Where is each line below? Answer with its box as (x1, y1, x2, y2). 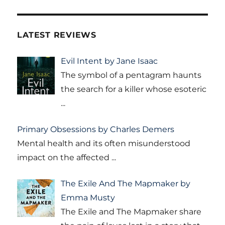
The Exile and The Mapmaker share (61, 207, 202, 217)
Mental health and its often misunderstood (17, 139, 191, 149)
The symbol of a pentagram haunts (61, 70, 202, 80)
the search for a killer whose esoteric (61, 84, 207, 94)
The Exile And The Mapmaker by (61, 179, 191, 189)
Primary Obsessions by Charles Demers (17, 125, 175, 135)
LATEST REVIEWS (17, 30, 96, 40)
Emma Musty (61, 193, 116, 203)
